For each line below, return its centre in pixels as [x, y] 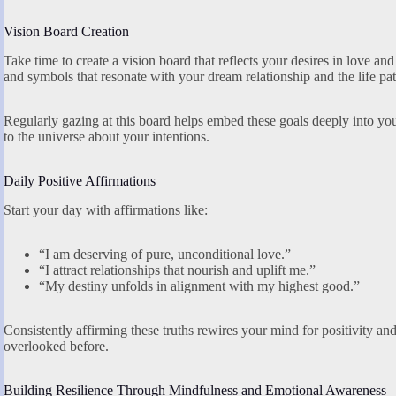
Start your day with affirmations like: [106, 209]
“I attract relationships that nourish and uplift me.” [177, 270]
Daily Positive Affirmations [80, 180]
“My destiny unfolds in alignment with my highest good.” [199, 286]
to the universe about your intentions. [107, 136]
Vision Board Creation [66, 31]
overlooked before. [56, 346]
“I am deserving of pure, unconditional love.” [165, 254]
